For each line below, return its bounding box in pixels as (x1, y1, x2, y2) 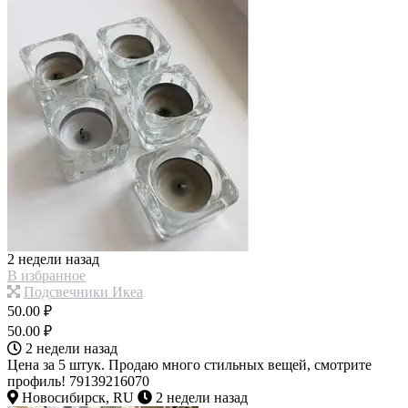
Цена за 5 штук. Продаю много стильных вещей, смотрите (7, 357, 372, 373)
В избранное (7, 268, 86, 284)
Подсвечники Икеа (24, 284, 143, 301)
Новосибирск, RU (18, 390, 134, 406)
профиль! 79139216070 (7, 373, 149, 390)
